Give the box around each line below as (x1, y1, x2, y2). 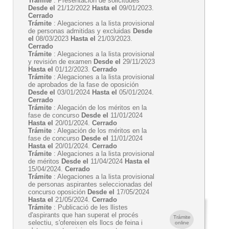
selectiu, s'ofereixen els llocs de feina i (28, 219, 143, 226)
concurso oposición (28, 188, 87, 196)
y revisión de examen (28, 58, 94, 65)
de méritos (28, 157, 61, 165)
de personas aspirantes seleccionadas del (28, 180, 152, 188)
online (174, 220, 189, 225)
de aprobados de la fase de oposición (28, 81, 139, 88)
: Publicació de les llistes (52, 203, 128, 211)
